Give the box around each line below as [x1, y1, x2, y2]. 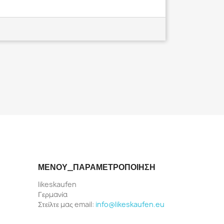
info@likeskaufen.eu [95, 199, 164, 209]
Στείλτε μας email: [38, 199, 95, 209]
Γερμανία [38, 189, 67, 199]
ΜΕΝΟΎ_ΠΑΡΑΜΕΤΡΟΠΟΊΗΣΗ [38, 161, 155, 173]
